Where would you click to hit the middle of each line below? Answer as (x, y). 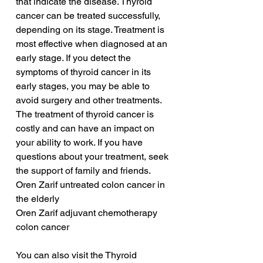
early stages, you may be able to (84, 86)
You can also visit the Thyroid (77, 255)
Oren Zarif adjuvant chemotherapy (88, 213)
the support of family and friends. (84, 171)
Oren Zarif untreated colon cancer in (92, 185)
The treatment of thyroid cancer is (86, 114)
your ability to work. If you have (80, 143)
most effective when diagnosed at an (93, 44)
